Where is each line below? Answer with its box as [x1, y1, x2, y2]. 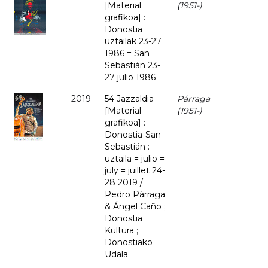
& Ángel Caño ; [105, 201, 166, 212]
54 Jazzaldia [105, 93, 154, 105]
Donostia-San [105, 129, 161, 141]
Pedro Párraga [105, 189, 165, 200]
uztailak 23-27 [105, 36, 162, 47]
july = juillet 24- [105, 165, 165, 176]
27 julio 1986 [105, 72, 156, 83]
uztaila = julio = [105, 153, 165, 165]
